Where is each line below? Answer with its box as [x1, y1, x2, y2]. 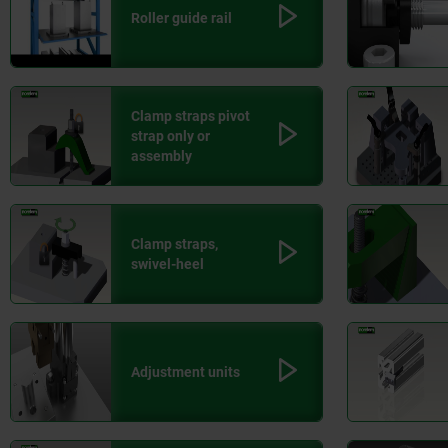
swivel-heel [131, 256, 204, 273]
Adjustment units [131, 364, 240, 381]
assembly [131, 148, 192, 165]
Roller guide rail [131, 10, 232, 27]
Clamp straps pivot [131, 108, 250, 125]
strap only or [131, 128, 210, 145]
